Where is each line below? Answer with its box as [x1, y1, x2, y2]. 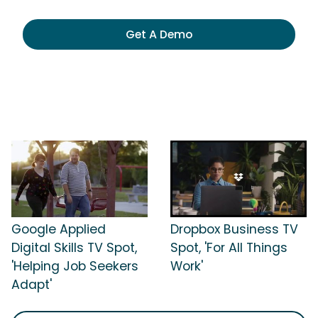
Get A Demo [126, 26, 192, 43]
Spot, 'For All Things [170, 238, 287, 256]
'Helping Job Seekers [11, 257, 138, 275]
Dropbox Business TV [170, 220, 298, 238]
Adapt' [11, 275, 52, 293]
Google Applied [11, 220, 106, 238]
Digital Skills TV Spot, [11, 238, 137, 256]
